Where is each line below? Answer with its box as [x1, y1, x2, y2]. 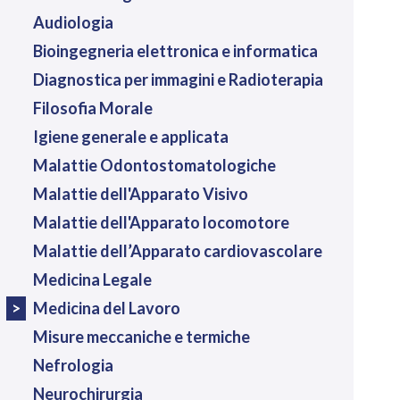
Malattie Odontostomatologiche [32, 154, 276, 175]
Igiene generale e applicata [32, 126, 229, 146]
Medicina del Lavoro [32, 297, 180, 318]
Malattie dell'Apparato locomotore [32, 212, 289, 232]
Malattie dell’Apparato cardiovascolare [32, 240, 322, 261]
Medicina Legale [32, 269, 152, 289]
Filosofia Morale [32, 97, 153, 118]
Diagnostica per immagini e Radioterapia [32, 69, 323, 89]
